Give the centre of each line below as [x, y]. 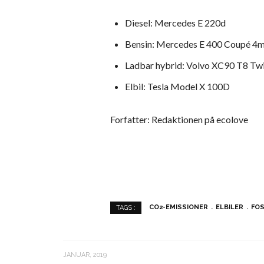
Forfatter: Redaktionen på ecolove [179, 120]
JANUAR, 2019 [85, 255]
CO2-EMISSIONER [179, 207]
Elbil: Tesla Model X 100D [177, 87]
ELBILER [230, 207]
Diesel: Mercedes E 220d [175, 23]
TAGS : [126, 208]
